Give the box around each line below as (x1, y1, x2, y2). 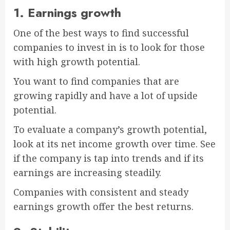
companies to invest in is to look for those (13, 41, 205, 54)
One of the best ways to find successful (13, 27, 189, 40)
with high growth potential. (13, 55, 140, 68)
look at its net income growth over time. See (13, 138, 216, 150)
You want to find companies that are (13, 75, 179, 88)
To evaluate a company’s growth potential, (13, 123, 207, 136)
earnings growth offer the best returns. (13, 200, 194, 213)
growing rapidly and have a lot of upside (13, 89, 198, 102)
